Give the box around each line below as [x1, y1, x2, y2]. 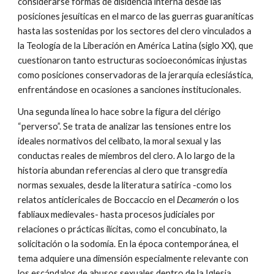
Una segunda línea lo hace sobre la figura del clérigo [18, 106, 221, 117]
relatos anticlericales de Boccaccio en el [18, 194, 177, 205]
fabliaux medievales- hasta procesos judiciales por [18, 209, 216, 220]
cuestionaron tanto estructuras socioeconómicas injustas [18, 55, 248, 65]
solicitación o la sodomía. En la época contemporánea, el [18, 239, 239, 249]
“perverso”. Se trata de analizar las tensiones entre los [18, 121, 232, 131]
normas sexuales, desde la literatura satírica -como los [18, 180, 232, 190]
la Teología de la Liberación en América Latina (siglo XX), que [18, 40, 254, 51]
